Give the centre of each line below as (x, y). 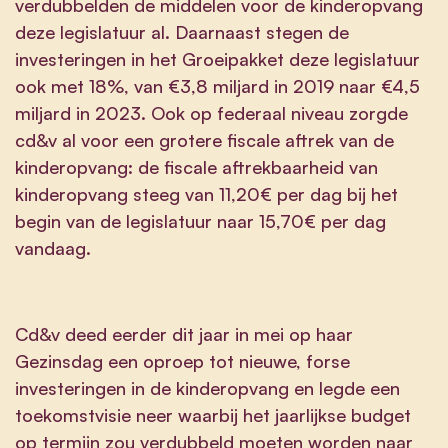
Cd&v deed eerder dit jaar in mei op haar (184, 333)
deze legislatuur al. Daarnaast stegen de (182, 31)
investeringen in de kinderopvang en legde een (207, 387)
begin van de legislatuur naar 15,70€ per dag (200, 220)
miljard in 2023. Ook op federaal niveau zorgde (211, 112)
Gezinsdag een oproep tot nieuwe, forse (182, 360)
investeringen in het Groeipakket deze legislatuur (217, 58)
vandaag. (53, 247)
